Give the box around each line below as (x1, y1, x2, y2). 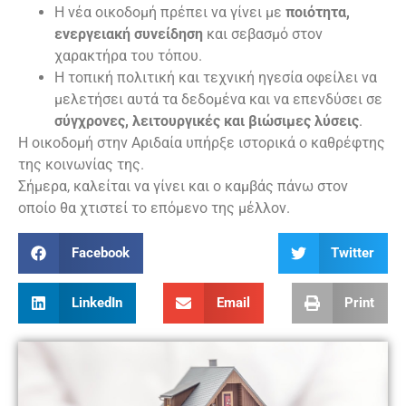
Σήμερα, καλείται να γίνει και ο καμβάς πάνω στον (18, 178, 348, 196)
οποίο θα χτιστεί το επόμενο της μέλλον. (18, 199, 290, 217)
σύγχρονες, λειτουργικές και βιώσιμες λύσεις (54, 112, 359, 130)
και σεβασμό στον (203, 25, 323, 43)
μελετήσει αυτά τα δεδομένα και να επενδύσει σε (54, 91, 382, 109)
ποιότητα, (285, 4, 350, 22)
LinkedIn (71, 295, 122, 312)
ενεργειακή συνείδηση (54, 25, 203, 43)
